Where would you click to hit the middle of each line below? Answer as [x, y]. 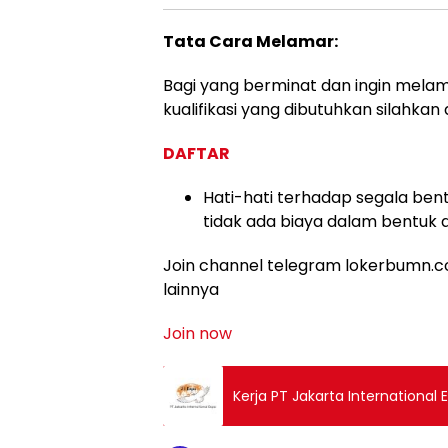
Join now [197, 333]
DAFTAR [196, 153]
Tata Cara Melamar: [250, 41]
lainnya [191, 289]
